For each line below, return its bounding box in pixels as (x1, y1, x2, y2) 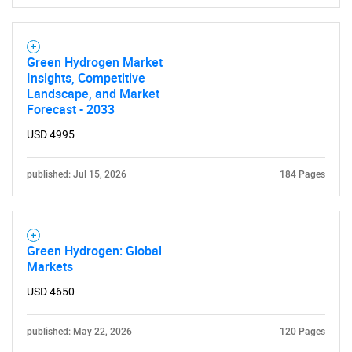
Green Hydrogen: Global (27, 242, 162, 259)
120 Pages (280, 326, 325, 337)
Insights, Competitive (27, 69, 145, 86)
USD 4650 (27, 285, 75, 298)
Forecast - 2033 (27, 101, 115, 118)
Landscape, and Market (27, 85, 159, 102)
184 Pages (280, 169, 325, 180)
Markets (27, 258, 73, 275)
